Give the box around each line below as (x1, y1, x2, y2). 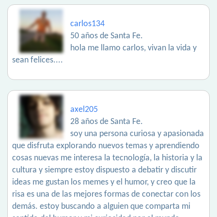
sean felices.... (12, 56, 63, 65)
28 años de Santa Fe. (70, 117, 143, 127)
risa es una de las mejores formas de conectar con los (12, 190, 201, 200)
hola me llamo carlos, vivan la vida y (70, 44, 197, 53)
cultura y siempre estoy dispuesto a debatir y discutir (12, 166, 197, 175)
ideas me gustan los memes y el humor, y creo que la (12, 178, 196, 187)
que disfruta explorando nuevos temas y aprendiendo (12, 141, 200, 151)
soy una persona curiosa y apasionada (70, 129, 204, 139)
